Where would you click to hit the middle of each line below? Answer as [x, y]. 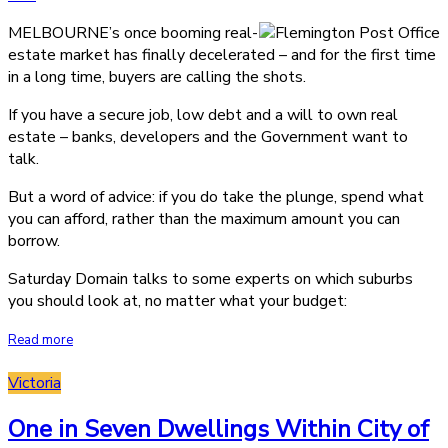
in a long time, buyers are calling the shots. [157, 76]
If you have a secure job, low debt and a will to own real [203, 114]
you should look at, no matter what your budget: [177, 300]
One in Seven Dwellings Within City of [218, 429]
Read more [40, 339]
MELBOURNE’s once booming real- [133, 32]
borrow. [34, 240]
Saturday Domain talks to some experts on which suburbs [210, 278]
